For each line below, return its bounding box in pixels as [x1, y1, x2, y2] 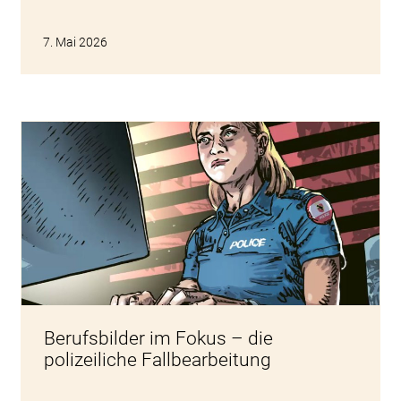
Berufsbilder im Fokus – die [43, 327, 273, 349]
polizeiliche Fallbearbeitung [43, 348, 271, 371]
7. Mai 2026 [42, 34, 107, 49]
